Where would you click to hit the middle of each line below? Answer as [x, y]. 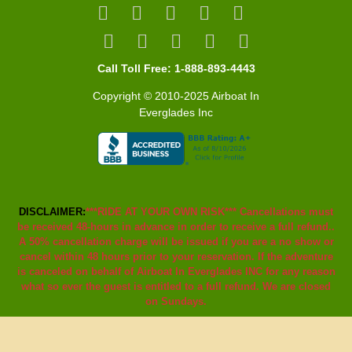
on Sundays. [176, 302]
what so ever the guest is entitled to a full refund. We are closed [176, 287]
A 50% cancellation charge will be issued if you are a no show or [176, 242]
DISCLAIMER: [52, 212]
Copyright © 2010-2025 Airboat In [176, 96]
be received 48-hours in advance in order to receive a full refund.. [176, 227]
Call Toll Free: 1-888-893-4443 [176, 69]
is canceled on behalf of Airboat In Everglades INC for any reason [176, 272]
